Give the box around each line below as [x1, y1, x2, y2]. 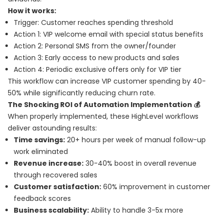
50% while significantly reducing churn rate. [8, 88, 155, 98]
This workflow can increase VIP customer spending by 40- [8, 76, 206, 86]
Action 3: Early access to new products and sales [14, 53, 179, 63]
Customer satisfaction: [14, 182, 101, 192]
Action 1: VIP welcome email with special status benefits [14, 29, 203, 39]
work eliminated [14, 147, 68, 156]
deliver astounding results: [8, 123, 97, 133]
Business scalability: [14, 205, 89, 215]
